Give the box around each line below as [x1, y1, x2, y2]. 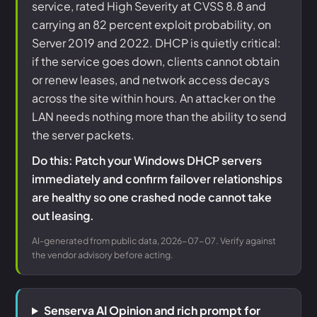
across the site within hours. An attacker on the [32, 91, 276, 105]
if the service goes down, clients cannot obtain [32, 54, 279, 69]
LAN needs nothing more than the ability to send [32, 109, 287, 124]
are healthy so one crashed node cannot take [32, 190, 272, 204]
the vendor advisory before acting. [32, 249, 173, 260]
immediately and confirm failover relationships [32, 171, 282, 186]
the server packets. [32, 127, 134, 142]
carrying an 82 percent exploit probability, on [32, 17, 271, 32]
